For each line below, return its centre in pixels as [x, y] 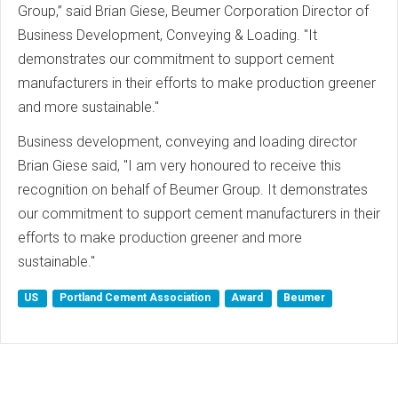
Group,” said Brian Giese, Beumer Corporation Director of [193, 11]
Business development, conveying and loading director [187, 142]
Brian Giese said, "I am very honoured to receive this [179, 166]
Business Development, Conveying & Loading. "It [167, 35]
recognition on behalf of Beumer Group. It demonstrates [193, 190]
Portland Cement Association [136, 298]
